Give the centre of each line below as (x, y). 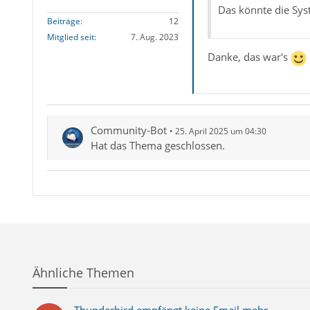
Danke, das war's (249, 57)
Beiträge (63, 21)
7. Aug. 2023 (154, 37)
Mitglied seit (70, 37)
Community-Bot (128, 130)
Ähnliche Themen (83, 273)
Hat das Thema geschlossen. (157, 145)
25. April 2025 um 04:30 (220, 131)
